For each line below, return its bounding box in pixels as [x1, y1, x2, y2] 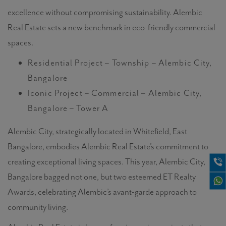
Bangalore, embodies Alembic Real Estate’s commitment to [8, 141, 208, 152]
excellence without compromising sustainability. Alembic [8, 7, 202, 18]
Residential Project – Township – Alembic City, [28, 57, 212, 68]
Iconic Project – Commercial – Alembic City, [28, 87, 202, 98]
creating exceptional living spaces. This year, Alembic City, [8, 156, 205, 167]
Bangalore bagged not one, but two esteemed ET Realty [8, 171, 196, 182]
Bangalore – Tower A [28, 102, 109, 114]
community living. [8, 201, 68, 212]
